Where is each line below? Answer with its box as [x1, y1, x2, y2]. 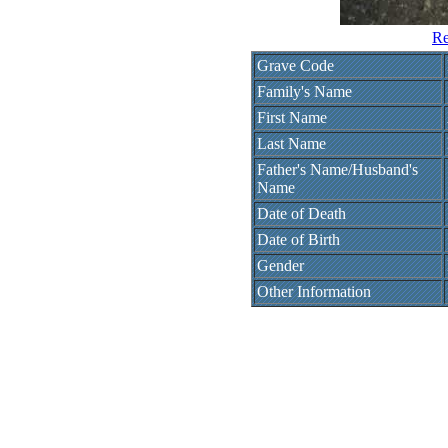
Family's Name [256, 83, 352, 100]
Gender [256, 257, 304, 274]
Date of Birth [256, 231, 340, 248]
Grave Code [256, 57, 334, 74]
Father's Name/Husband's [256, 161, 418, 178]
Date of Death [256, 205, 346, 222]
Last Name [256, 135, 326, 152]
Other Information [256, 283, 371, 300]
